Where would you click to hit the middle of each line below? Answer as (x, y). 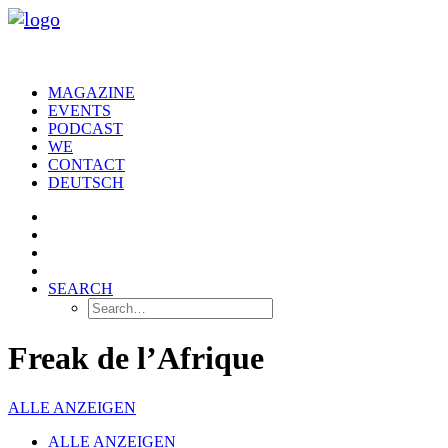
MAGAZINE (91, 92)
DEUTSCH (86, 182)
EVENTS (79, 110)
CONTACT (86, 164)
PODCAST (85, 128)
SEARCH (80, 288)
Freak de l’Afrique (136, 358)
